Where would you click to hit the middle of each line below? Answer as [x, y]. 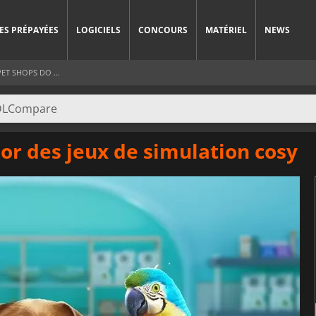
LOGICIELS [98, 30]
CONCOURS [163, 30]
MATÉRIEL [226, 30]
